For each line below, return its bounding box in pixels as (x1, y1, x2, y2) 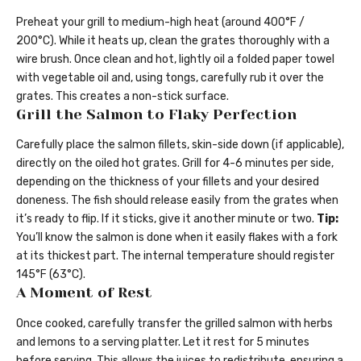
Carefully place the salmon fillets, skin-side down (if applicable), (16, 138, 344, 152)
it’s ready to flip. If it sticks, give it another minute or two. (16, 212, 317, 226)
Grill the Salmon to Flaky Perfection (16, 106, 297, 122)
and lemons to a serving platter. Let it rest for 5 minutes (16, 334, 309, 349)
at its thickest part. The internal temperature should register (16, 249, 334, 263)
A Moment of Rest (16, 284, 152, 301)
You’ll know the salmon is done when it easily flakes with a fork (16, 230, 338, 245)
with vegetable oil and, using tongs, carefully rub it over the (16, 70, 324, 85)
